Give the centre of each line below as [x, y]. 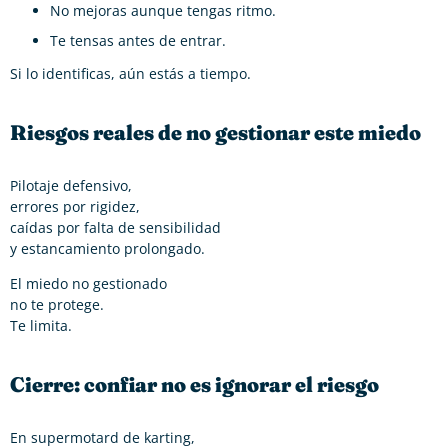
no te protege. [57, 305]
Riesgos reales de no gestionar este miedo [215, 131]
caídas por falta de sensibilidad [115, 228]
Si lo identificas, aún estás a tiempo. [130, 74]
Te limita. [41, 326]
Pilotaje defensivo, [71, 186]
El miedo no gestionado [88, 284]
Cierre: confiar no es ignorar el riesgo [194, 383]
